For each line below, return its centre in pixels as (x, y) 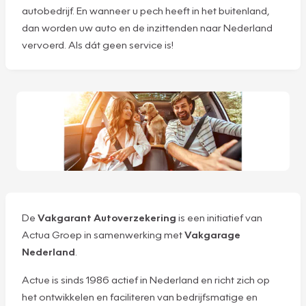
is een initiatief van (219, 218)
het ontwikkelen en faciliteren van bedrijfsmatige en (140, 297)
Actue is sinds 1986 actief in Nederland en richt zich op (146, 280)
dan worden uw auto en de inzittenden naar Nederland (147, 27)
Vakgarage (212, 235)
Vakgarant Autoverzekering (107, 218)
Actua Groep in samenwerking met (103, 235)
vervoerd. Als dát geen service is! (99, 44)
